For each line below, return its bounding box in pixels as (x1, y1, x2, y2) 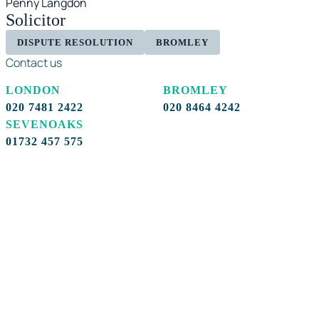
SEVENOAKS (6, 117, 83, 130)
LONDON (6, 83, 61, 96)
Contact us (6, 54, 62, 70)
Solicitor (6, 10, 66, 29)
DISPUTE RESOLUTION (17, 36, 133, 48)
